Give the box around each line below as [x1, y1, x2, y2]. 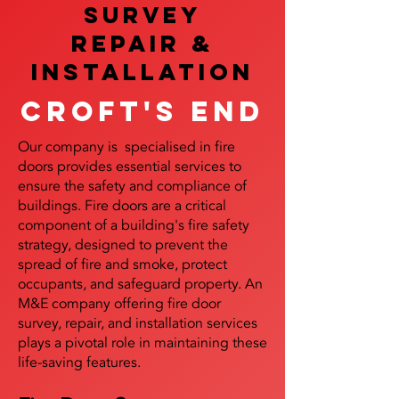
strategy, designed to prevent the [18, 235, 228, 255]
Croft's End [20, 94, 265, 128]
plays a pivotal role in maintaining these [18, 333, 267, 353]
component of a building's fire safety [18, 216, 249, 235]
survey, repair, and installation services [18, 313, 257, 333]
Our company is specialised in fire [18, 137, 235, 157]
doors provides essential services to [18, 157, 241, 176]
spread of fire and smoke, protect [18, 255, 227, 274]
